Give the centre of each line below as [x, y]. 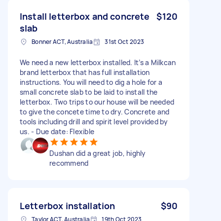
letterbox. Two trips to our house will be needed [97, 102]
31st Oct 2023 [125, 41]
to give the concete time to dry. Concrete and [95, 111]
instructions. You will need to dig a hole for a [91, 82]
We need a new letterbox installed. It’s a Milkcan [98, 62]
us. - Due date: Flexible [57, 131]
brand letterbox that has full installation [85, 72]
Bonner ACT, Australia [62, 41]
